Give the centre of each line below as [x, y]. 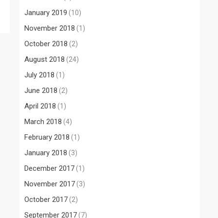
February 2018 [47, 137]
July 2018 [39, 75]
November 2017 [50, 184]
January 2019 [46, 13]
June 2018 [41, 91]
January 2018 [46, 153]
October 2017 [46, 200]
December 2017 [49, 169]
